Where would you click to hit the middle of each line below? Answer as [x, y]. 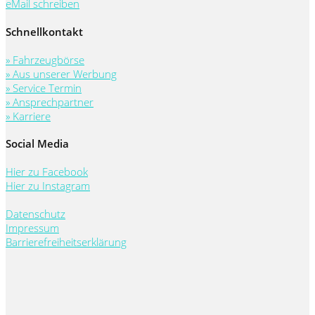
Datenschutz [36, 214]
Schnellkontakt [44, 31]
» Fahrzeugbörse [45, 59]
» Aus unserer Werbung [61, 73]
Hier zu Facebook [47, 172]
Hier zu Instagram [48, 186]
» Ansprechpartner [50, 102]
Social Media [37, 144]
